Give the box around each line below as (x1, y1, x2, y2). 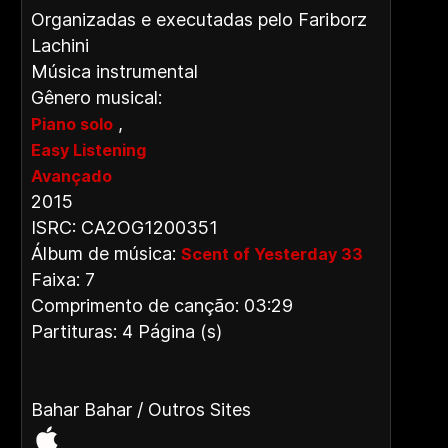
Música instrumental (31, 61, 198, 82)
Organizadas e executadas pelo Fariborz (31, 9, 367, 30)
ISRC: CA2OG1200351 (31, 217, 218, 238)
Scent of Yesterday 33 (181, 244, 363, 264)
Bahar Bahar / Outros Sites (31, 399, 251, 420)
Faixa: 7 (31, 269, 95, 290)
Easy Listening (31, 140, 146, 160)
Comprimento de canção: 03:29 (31, 295, 293, 316)
